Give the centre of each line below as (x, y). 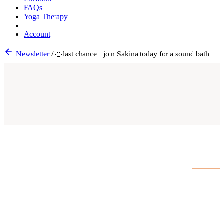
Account (37, 34)
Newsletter (32, 54)
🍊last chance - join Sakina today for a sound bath (132, 54)
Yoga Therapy (46, 16)
